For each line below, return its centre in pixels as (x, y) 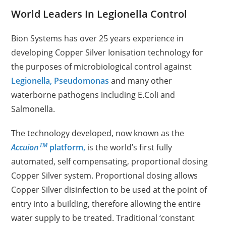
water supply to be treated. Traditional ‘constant (103, 218)
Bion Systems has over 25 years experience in (98, 38)
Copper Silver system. (53, 176)
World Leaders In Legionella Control (99, 14)
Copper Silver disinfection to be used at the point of (109, 190)
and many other (141, 81)
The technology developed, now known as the (98, 133)
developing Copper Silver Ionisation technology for (107, 52)
